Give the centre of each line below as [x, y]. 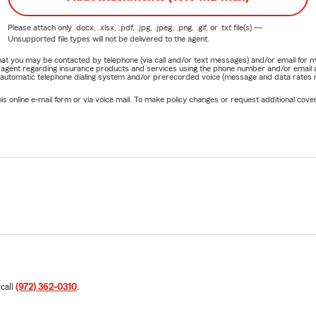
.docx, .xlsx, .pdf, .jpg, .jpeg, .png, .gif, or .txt [152, 27]
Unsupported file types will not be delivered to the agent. [108, 38]
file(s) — [247, 27]
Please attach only [41, 27]
